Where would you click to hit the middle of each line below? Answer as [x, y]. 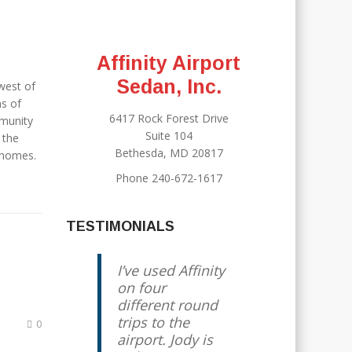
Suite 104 [169, 136]
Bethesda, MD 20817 [169, 153]
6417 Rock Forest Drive [169, 118]
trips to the [153, 322]
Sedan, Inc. [169, 86]
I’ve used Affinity [170, 270]
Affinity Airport [169, 63]
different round [167, 305]
